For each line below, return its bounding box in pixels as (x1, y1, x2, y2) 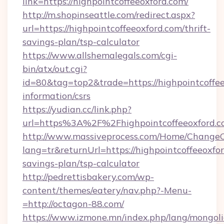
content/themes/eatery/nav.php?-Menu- (22, 184, 191, 196)
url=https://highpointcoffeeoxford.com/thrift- (22, 22, 210, 34)
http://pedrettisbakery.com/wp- (22, 171, 154, 182)
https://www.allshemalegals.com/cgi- (22, 49, 177, 61)
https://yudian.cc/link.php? (22, 103, 131, 115)
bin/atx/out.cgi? (22, 63, 87, 74)
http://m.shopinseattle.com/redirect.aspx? (22, 9, 195, 20)
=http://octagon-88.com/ (22, 198, 124, 209)
